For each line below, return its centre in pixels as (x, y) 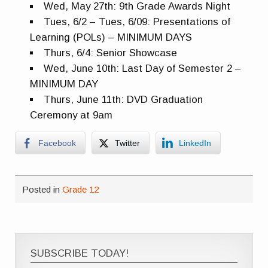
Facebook (57, 143)
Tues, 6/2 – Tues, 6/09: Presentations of (137, 22)
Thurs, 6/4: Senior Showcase (111, 53)
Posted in (42, 190)
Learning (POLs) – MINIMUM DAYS (111, 38)
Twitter (128, 143)
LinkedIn (195, 143)
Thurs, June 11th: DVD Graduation (124, 100)
